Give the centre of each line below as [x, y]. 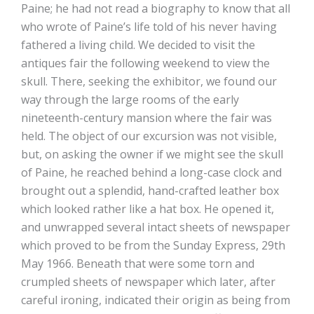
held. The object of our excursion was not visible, [149, 136]
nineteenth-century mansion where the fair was [146, 118]
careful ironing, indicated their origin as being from [156, 300]
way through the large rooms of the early [130, 100]
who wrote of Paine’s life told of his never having [149, 27]
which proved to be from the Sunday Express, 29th [153, 246]
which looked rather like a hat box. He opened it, [148, 209]
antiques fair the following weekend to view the [145, 63]
